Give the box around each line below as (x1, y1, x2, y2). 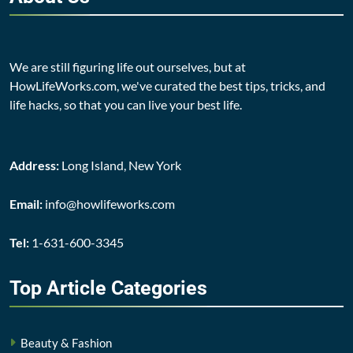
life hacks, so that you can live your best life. (9, 96, 242, 112)
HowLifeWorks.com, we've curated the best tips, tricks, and (9, 77, 325, 93)
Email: (9, 195, 43, 211)
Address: (9, 157, 61, 173)
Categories (111, 276, 207, 299)
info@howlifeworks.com (43, 195, 175, 211)
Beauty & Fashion (20, 335, 112, 350)
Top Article (9, 276, 111, 299)
